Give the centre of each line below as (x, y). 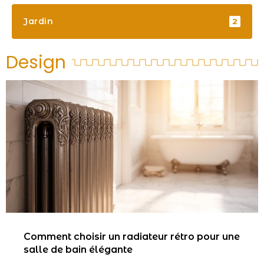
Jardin (38, 22)
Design (36, 62)
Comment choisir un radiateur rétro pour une (132, 236)
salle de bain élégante (78, 249)
